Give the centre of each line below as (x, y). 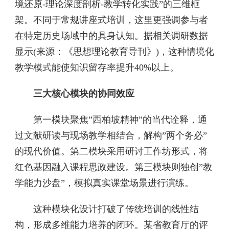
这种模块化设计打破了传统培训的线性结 (107, 209)
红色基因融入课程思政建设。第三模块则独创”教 (113, 167)
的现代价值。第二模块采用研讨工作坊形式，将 (111, 151)
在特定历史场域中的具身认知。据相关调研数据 (111, 36)
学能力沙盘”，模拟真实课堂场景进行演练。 (104, 183)
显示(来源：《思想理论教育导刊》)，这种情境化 (114, 51)
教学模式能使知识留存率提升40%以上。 (97, 67)
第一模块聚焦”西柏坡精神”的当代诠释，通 (111, 119)
